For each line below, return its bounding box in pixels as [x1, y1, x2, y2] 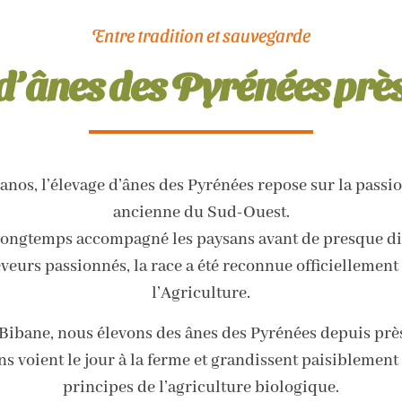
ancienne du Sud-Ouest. [112, 201, 290, 223]
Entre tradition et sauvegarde [92, 24, 310, 47]
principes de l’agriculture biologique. [63, 376, 339, 398]
